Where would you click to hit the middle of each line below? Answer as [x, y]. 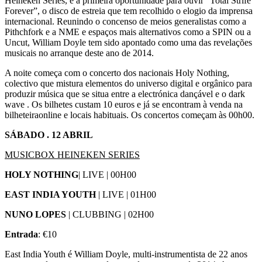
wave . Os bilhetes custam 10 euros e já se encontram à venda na [124, 104]
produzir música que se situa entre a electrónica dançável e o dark [125, 94]
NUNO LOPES [35, 214]
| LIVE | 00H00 [107, 174]
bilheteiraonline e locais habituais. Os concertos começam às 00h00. [130, 115]
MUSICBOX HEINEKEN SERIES [72, 154]
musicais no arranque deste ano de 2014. [79, 53]
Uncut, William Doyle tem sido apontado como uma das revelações [128, 42]
